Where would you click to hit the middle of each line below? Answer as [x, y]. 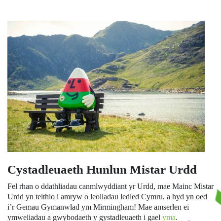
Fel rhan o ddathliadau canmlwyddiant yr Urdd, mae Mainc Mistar [110, 186]
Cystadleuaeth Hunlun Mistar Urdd [102, 169]
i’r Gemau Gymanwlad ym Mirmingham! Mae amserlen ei [98, 207]
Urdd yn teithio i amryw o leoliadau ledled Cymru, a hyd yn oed [107, 196]
